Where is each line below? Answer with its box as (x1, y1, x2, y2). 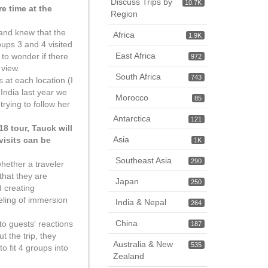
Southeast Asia (115, 156, 172, 165)
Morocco (115, 93, 148, 102)
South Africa (115, 72, 161, 81)
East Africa (115, 51, 156, 60)
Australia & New (113, 239, 173, 249)
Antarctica (113, 114, 151, 123)
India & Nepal (115, 197, 166, 207)
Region (111, 9, 138, 19)
